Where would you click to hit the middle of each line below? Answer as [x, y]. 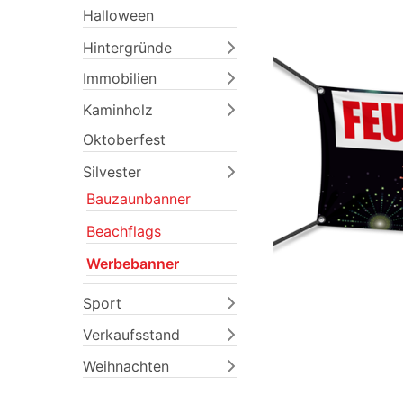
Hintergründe [127, 47]
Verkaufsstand [131, 335]
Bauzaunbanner [139, 198]
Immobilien [120, 79]
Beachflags [124, 231]
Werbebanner [133, 263]
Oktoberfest [124, 140]
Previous [338, 198]
